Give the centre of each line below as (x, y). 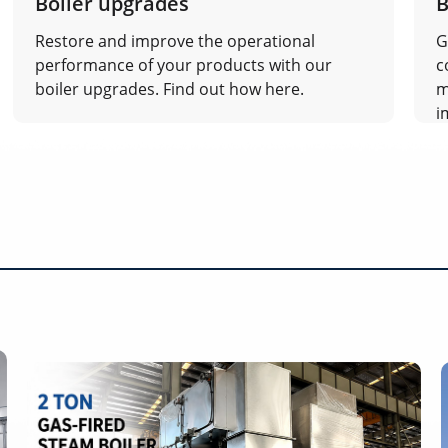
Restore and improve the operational (174, 41)
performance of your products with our (183, 65)
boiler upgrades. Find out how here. (169, 89)
